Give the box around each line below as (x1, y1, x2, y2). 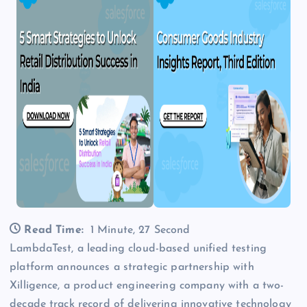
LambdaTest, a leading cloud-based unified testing (10, 243, 267, 255)
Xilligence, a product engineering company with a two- (10, 280, 284, 292)
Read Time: (24, 225, 84, 236)
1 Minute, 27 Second (90, 225, 191, 236)
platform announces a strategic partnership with (10, 262, 254, 273)
